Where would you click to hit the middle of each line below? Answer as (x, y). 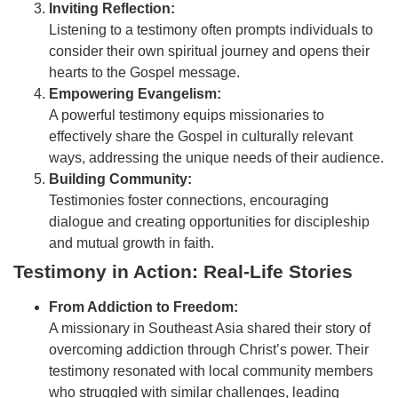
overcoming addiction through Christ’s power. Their (209, 350)
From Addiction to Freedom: (143, 307)
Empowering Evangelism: (135, 94)
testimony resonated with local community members (211, 371)
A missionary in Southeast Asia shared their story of (210, 329)
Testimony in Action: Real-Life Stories (183, 272)
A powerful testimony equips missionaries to (187, 115)
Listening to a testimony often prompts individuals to (211, 30)
